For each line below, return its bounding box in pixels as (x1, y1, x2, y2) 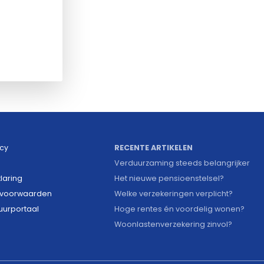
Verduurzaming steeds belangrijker (114, 157, 250, 168)
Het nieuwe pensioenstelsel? (114, 173, 224, 183)
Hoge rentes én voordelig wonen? (114, 203, 245, 214)
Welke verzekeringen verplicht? (114, 188, 233, 199)
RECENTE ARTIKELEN (114, 142, 193, 153)
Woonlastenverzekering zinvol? (114, 219, 232, 229)
